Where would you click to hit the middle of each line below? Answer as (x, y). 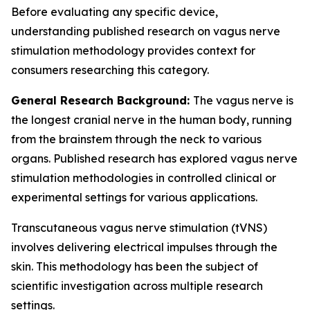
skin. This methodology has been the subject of (135, 266)
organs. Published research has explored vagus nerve (154, 158)
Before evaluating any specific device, (115, 12)
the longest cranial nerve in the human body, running (152, 120)
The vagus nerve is (243, 100)
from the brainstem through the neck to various (136, 139)
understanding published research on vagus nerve (146, 31)
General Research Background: (102, 100)
